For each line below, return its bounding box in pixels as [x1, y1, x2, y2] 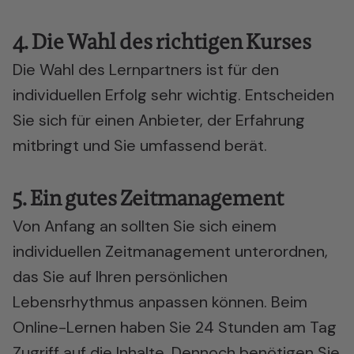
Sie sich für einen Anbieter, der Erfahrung [13, 110, 305, 130]
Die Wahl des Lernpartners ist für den [13, 59, 279, 80]
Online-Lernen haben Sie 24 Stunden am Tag [13, 317, 337, 337]
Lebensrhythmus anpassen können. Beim [13, 292, 307, 312]
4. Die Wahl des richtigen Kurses [13, 28, 311, 55]
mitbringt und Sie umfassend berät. [13, 135, 267, 156]
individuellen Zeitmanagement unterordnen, [13, 241, 328, 262]
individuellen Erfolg [13, 85, 147, 105]
